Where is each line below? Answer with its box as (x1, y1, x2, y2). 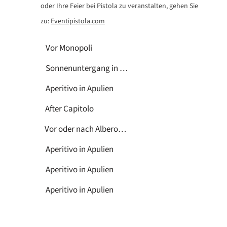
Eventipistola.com (51, 16, 105, 26)
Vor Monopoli (46, 42, 92, 54)
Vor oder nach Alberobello (118, 123, 126, 135)
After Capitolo (45, 102, 94, 115)
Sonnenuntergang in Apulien (120, 62, 128, 74)
